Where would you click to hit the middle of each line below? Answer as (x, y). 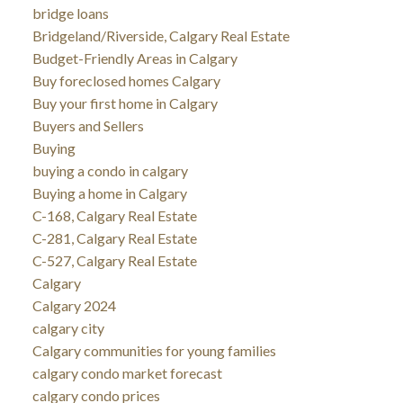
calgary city (68, 327)
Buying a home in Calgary (109, 193)
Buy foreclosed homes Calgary (126, 80)
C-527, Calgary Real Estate (114, 260)
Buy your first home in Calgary (125, 103)
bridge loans (70, 13)
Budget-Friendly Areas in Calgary (134, 58)
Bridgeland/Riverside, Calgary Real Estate (161, 35)
